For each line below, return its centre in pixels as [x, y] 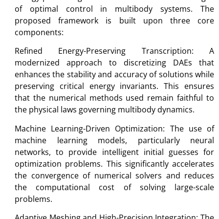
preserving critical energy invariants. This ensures [114, 86]
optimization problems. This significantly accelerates [114, 164]
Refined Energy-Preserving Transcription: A [114, 51]
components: [39, 32]
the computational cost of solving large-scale [114, 187]
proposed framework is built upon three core [114, 20]
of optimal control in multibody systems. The [114, 9]
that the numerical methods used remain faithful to [114, 98]
